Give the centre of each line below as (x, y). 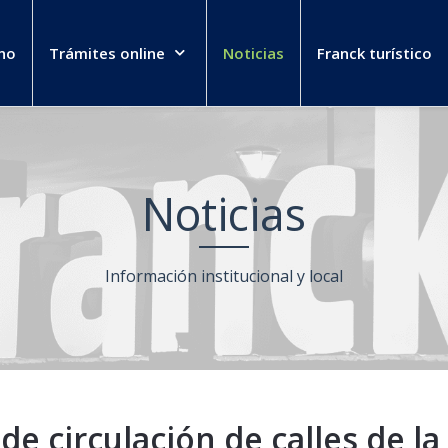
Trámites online (107, 53)
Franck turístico (374, 53)
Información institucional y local (224, 276)
